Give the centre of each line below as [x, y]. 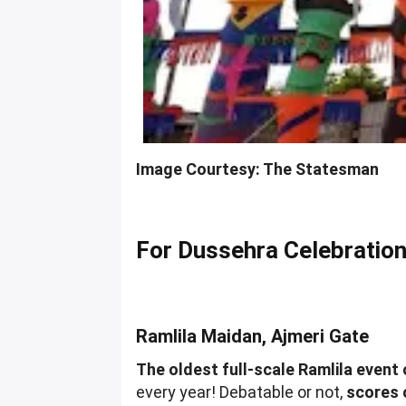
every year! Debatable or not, [242, 391]
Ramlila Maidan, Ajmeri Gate [253, 336]
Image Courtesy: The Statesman [258, 169]
